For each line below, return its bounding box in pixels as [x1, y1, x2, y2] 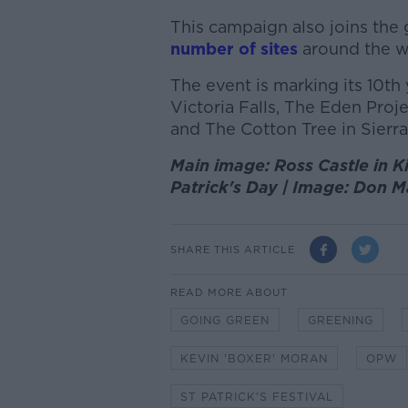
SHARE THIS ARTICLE [169, 242, 295, 256]
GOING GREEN [179, 313, 270, 328]
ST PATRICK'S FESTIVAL [179, 390, 333, 404]
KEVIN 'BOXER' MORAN [179, 352, 328, 366]
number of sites [169, 39, 298, 59]
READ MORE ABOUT [169, 286, 288, 300]
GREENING [307, 313, 373, 328]
